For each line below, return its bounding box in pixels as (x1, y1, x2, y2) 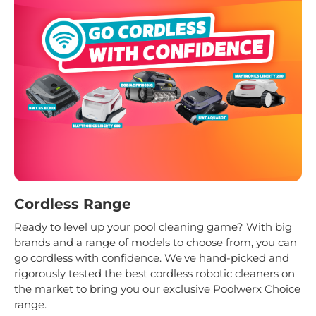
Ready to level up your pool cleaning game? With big (14, 220, 292, 234)
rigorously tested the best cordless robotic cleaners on (14, 267, 295, 281)
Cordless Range (14, 195, 131, 213)
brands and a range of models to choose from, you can (14, 236, 297, 250)
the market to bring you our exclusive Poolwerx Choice (14, 282, 300, 296)
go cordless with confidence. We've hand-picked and (14, 251, 289, 265)
